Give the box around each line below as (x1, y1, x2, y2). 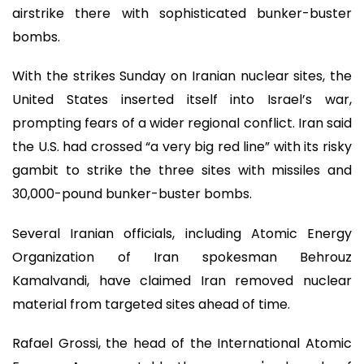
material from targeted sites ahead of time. (12, 294, 290, 314)
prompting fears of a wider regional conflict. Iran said (12, 114, 352, 133)
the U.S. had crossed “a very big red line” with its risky (12, 137, 352, 157)
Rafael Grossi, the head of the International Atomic (12, 334, 352, 353)
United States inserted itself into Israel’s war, (12, 90, 352, 110)
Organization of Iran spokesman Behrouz (12, 247, 352, 266)
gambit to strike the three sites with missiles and (12, 161, 352, 180)
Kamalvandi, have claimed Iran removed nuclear (12, 271, 352, 290)
